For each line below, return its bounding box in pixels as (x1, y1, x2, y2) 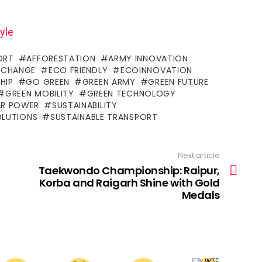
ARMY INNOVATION (108, 53, 188, 64)
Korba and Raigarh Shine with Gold (39, 175, 220, 190)
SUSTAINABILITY (51, 99, 118, 111)
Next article (178, 150, 220, 161)
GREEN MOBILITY (5, 88, 74, 99)
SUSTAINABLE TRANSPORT (50, 111, 158, 123)
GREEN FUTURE (148, 76, 209, 88)
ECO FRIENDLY (48, 64, 108, 76)
